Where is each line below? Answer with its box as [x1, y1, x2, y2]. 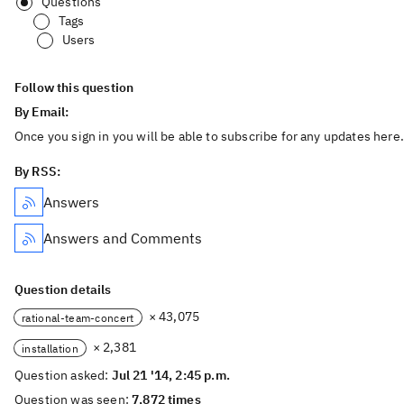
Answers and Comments [43, 229, 202, 247]
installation [22, 341, 78, 355]
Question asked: [14, 367, 112, 383]
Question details [14, 281, 112, 298]
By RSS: [14, 163, 61, 179]
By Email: [14, 104, 72, 120]
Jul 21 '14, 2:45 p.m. [111, 367, 230, 383]
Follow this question [14, 79, 134, 96]
